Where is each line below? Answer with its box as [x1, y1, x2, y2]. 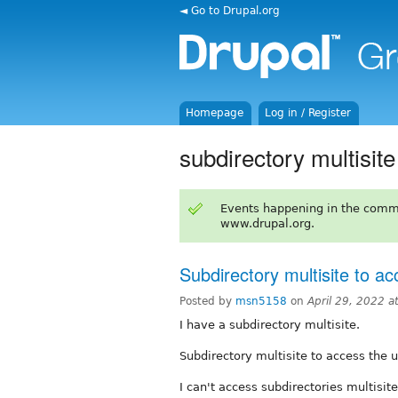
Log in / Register [265, 107, 352, 119]
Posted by [179, 294, 235, 307]
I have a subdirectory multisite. [179, 317, 360, 331]
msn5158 [235, 294, 287, 307]
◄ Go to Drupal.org [179, 4, 280, 17]
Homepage [186, 107, 244, 119]
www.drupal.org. [219, 216, 314, 230]
